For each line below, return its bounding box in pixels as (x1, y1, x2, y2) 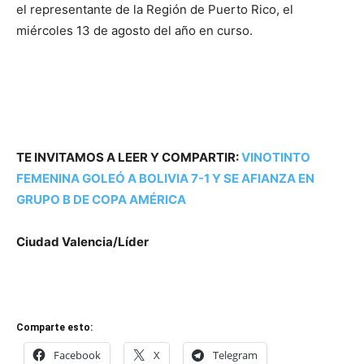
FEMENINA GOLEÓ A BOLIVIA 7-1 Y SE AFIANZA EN (16, 171, 314, 186)
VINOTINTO (241, 149, 310, 165)
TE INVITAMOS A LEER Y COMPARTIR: (16, 149, 241, 165)
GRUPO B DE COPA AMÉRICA (16, 192, 186, 207)
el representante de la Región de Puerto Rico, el (16, 2, 293, 17)
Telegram (213, 348, 258, 362)
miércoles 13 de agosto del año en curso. (16, 23, 253, 38)
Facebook (54, 348, 101, 362)
